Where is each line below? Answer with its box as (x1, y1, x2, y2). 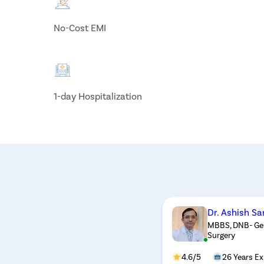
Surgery (207, 229, 235, 240)
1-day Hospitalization (54, 90, 143, 101)
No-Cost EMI (54, 22, 107, 33)
